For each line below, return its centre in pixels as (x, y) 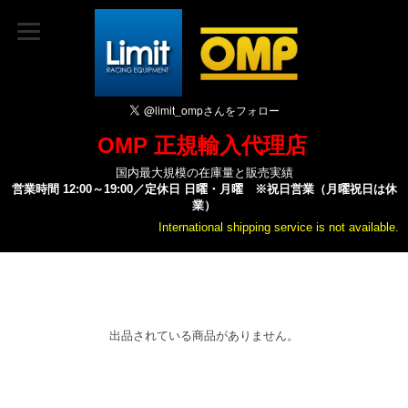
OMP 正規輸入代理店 (202, 145)
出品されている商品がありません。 (204, 336)
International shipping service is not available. (279, 227)
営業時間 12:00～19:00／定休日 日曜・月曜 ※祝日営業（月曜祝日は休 (204, 189)
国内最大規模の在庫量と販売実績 (204, 173)
